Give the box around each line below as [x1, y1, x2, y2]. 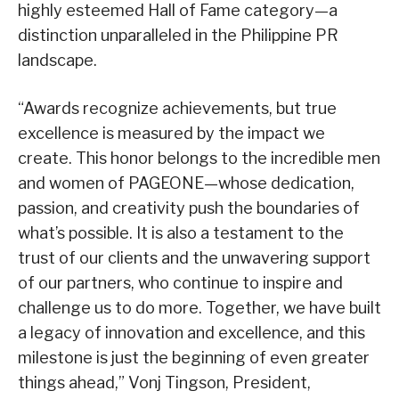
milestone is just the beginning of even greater [18, 348, 370, 368]
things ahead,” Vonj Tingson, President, [18, 373, 311, 393]
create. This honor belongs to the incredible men [18, 149, 380, 168]
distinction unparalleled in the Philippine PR [18, 26, 338, 45]
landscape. [18, 51, 97, 70]
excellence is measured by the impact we [18, 124, 325, 143]
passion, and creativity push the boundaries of [18, 199, 360, 218]
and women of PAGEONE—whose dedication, [18, 174, 354, 193]
